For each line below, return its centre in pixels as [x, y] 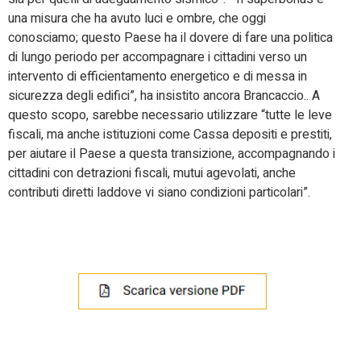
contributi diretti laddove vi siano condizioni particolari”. [159, 192]
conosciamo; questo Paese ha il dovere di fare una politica [170, 37]
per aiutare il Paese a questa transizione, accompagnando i [172, 154]
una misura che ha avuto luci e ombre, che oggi [137, 18]
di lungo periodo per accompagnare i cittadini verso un [158, 57]
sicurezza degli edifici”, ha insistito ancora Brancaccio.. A [164, 95]
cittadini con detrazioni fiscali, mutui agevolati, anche [152, 173]
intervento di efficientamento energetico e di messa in [158, 76]
